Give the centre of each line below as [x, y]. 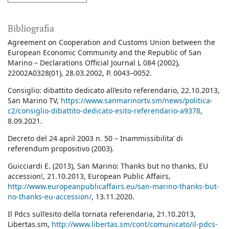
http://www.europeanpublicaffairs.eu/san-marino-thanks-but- [113, 187]
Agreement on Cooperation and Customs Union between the [111, 42]
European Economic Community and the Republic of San [105, 53]
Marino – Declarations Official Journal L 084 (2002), [94, 63]
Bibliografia [31, 28]
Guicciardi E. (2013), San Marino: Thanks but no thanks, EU [108, 166]
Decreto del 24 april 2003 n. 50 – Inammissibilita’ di [95, 139]
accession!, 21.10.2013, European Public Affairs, [89, 176]
